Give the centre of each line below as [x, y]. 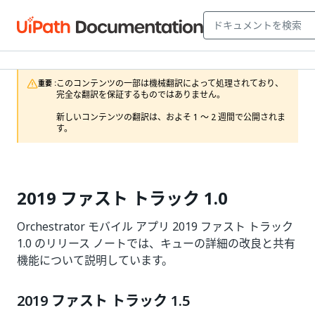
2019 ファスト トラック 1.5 [103, 301]
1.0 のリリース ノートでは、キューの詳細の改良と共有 [156, 243]
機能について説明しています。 [95, 260]
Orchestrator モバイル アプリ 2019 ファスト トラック [155, 226]
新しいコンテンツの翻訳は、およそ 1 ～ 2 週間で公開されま [171, 117]
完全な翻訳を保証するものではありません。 [141, 95]
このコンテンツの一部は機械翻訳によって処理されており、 [170, 84]
